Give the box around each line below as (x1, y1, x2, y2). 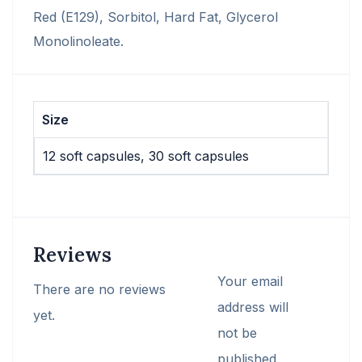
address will (217, 298, 288, 315)
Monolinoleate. (33, 33, 124, 49)
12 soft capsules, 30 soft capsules (43, 148, 249, 164)
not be (217, 324, 257, 341)
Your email (217, 272, 283, 289)
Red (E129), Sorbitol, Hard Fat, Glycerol (33, 9, 278, 25)
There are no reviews (33, 280, 166, 297)
